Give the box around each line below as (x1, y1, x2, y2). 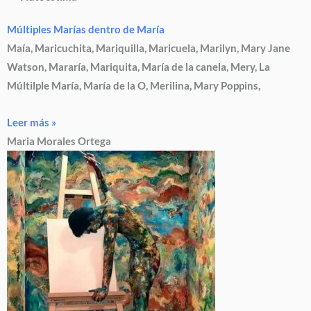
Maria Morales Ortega (7, 135, 111, 147)
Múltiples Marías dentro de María (7, 24, 165, 36)
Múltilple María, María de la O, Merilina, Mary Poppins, (7, 80, 260, 92)
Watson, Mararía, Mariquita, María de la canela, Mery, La (7, 61, 270, 74)
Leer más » (7, 116, 56, 128)
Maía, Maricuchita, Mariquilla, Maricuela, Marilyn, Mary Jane (7, 42, 290, 55)
